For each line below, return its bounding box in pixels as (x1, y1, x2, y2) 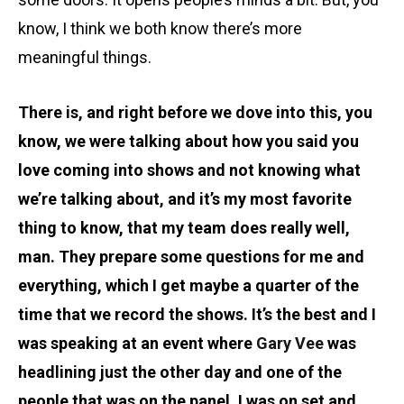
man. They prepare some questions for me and (18, 246, 364, 266)
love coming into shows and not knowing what (18, 160, 361, 179)
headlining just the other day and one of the (18, 362, 342, 381)
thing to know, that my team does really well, (18, 217, 350, 237)
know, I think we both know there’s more (18, 18, 302, 38)
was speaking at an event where (18, 333, 256, 353)
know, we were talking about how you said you (18, 131, 359, 151)
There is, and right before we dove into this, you (18, 102, 372, 122)
